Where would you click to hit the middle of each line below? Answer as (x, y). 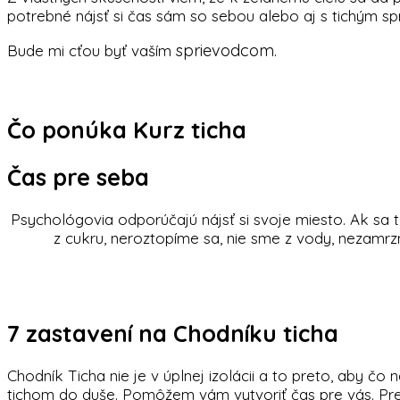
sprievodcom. (226, 50)
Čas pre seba (78, 177)
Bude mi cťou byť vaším (92, 50)
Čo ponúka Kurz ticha (127, 129)
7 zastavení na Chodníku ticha (173, 333)
